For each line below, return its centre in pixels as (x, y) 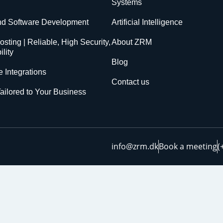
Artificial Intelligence (147, 22)
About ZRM (132, 42)
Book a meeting (188, 147)
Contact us (130, 82)
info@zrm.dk (135, 147)
